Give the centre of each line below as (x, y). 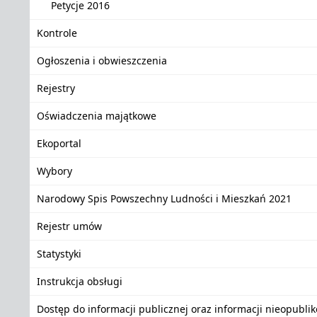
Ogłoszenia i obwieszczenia (102, 60)
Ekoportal (59, 143)
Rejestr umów (69, 226)
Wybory (54, 171)
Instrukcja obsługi (80, 281)
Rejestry (56, 88)
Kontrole (57, 33)
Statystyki (59, 254)
